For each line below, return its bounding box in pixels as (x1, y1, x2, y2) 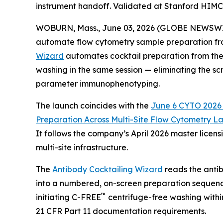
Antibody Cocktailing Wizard (52, 164, 163, 174)
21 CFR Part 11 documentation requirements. (36, 206, 206, 216)
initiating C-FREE (36, 192, 101, 202)
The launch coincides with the (36, 100, 151, 111)
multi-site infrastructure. (36, 142, 128, 152)
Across (84, 114, 109, 124)
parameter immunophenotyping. (36, 78, 160, 89)
